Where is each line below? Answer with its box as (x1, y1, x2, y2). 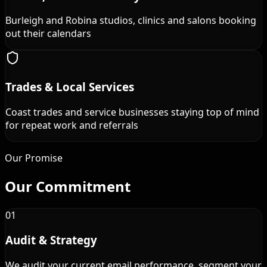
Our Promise (5, 151, 63, 164)
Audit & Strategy (5, 232, 97, 248)
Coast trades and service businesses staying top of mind (5, 105, 259, 119)
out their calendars (5, 27, 91, 41)
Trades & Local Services (5, 79, 134, 95)
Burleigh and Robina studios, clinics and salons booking (5, 14, 256, 27)
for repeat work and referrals (5, 118, 138, 132)
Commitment (36, 176, 131, 196)
